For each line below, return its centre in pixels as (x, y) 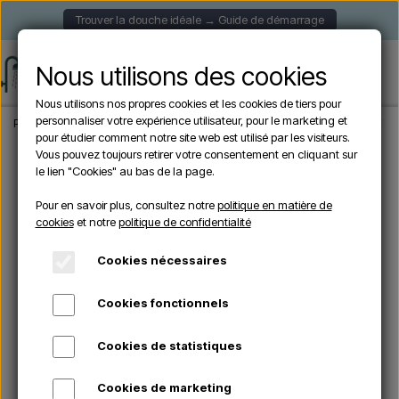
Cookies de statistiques (170, 345)
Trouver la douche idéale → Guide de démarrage (199, 20)
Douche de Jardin (140, 124)
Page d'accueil (50, 124)
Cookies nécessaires (162, 261)
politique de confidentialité (184, 222)
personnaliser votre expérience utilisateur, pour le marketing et (191, 120)
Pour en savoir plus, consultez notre (126, 205)
